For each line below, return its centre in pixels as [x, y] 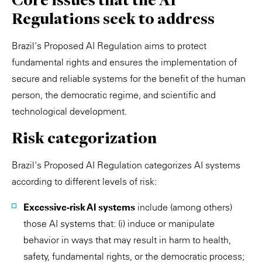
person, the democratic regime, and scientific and [114, 95]
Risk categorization [84, 138]
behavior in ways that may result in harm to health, [127, 240]
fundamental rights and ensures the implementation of [124, 62]
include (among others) [184, 207]
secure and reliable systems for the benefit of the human [129, 78]
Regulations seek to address [113, 18]
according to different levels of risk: [84, 181]
